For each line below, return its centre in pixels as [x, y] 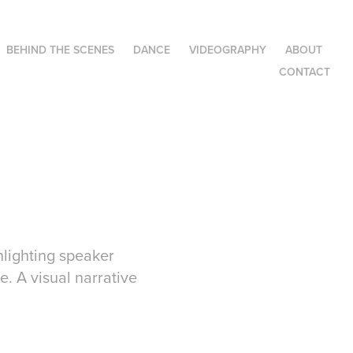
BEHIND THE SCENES [61, 50]
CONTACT [305, 72]
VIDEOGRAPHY [228, 50]
